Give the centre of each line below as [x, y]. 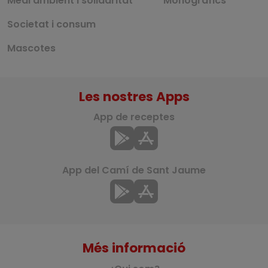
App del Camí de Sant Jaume [134, 170]
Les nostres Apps [134, 97]
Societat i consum [52, 25]
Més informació [134, 248]
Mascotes [32, 48]
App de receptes [134, 117]
